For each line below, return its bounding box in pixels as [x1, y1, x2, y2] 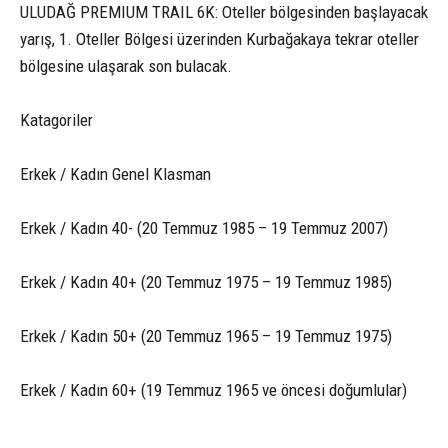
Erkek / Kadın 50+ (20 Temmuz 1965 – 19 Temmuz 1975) [20, 325, 392, 346]
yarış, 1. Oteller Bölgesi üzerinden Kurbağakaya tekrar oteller [20, 28, 419, 49]
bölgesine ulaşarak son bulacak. [20, 55, 232, 76]
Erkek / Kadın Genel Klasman [20, 163, 211, 184]
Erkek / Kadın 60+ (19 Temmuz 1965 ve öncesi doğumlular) [20, 379, 407, 400]
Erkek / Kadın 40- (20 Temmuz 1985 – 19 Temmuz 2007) [20, 217, 388, 238]
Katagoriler [20, 109, 93, 130]
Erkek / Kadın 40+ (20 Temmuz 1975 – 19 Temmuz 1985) [20, 271, 392, 292]
